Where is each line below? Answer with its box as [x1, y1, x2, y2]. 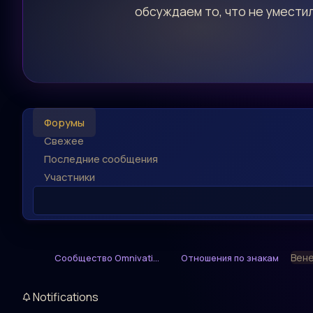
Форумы [44, 115, 85, 130]
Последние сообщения [44, 152, 158, 166]
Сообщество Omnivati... [54, 252, 159, 265]
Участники [44, 170, 95, 184]
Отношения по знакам [181, 252, 279, 265]
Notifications [31, 289, 99, 305]
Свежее [44, 133, 84, 148]
